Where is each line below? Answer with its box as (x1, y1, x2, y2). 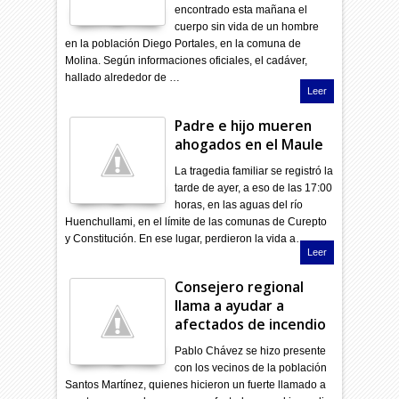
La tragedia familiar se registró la (175, 164, 334, 177)
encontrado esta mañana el (175, 3, 308, 16)
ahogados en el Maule (175, 134, 324, 154)
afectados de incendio (175, 313, 327, 334)
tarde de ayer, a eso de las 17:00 (175, 181, 333, 194)
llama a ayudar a (175, 295, 285, 315)
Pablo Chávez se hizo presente (175, 344, 327, 357)
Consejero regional (175, 276, 305, 297)
